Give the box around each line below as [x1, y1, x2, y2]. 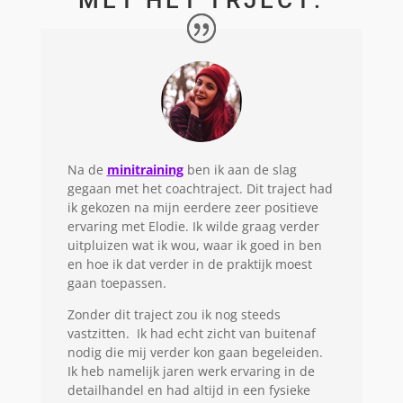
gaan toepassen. [67, 273, 166, 291]
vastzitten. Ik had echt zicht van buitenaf [67, 324, 316, 342]
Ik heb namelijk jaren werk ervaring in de [67, 362, 315, 380]
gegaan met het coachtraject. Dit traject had [67, 179, 333, 197]
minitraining [106, 160, 184, 178]
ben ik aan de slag [183, 160, 297, 178]
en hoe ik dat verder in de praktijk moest [67, 255, 312, 273]
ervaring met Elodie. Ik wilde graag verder [67, 217, 319, 235]
